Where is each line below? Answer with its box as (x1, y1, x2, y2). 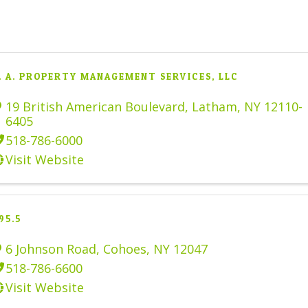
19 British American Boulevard (5, 98, 185, 115)
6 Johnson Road (5, 240, 96, 257)
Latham (192, 98, 237, 115)
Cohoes (103, 240, 146, 257)
